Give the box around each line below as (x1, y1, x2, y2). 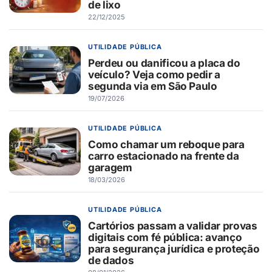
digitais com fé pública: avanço (88, 231, 242, 244)
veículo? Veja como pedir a (88, 68, 221, 81)
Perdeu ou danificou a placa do (88, 56, 240, 70)
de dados (88, 254, 134, 267)
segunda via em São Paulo (88, 80, 217, 93)
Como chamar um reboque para (88, 138, 245, 151)
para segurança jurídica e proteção (88, 242, 260, 256)
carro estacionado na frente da (88, 149, 239, 163)
